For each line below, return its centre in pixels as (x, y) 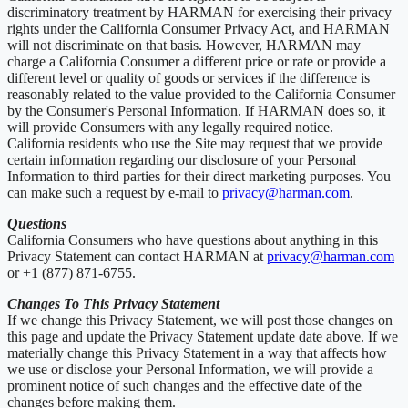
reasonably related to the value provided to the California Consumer (201, 94)
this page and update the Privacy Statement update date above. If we (203, 336)
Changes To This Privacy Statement (113, 303)
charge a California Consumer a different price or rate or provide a (197, 61)
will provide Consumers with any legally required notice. (170, 127)
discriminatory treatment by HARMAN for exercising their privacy (199, 12)
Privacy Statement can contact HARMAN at (137, 256)
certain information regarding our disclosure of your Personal (182, 159)
